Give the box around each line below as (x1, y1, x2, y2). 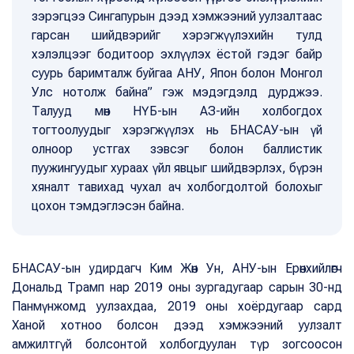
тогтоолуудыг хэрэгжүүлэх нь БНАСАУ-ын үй (32, 122, 322, 138)
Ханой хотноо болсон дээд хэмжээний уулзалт (12, 318, 342, 333)
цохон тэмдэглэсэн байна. (32, 198, 184, 214)
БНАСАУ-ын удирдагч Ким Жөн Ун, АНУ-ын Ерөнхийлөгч (12, 261, 342, 277)
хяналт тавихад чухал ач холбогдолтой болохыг (32, 179, 322, 195)
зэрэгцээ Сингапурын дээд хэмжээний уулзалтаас (32, 9, 322, 24)
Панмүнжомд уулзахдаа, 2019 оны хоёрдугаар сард (12, 299, 342, 314)
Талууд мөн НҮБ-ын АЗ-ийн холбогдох (32, 104, 322, 119)
